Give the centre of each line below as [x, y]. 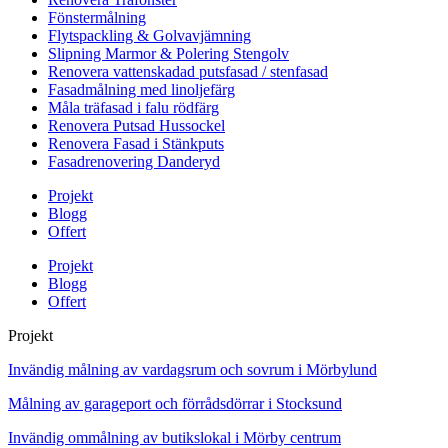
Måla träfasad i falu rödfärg [133, 108]
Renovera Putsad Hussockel [136, 126]
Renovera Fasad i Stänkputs [136, 144]
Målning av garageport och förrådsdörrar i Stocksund [175, 404]
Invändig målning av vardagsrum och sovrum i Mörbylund [192, 370]
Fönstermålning [97, 18]
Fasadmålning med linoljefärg [141, 90]
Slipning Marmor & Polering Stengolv [168, 54]
